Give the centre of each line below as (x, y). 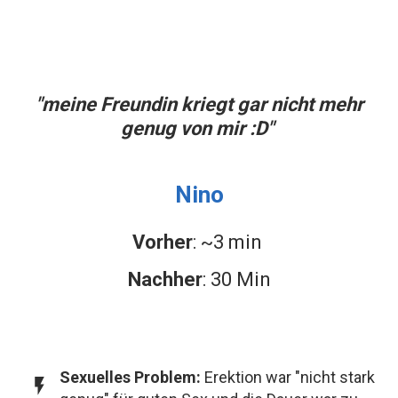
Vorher (162, 243)
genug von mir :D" (199, 129)
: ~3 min (229, 243)
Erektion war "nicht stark (288, 378)
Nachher (165, 280)
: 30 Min (236, 280)
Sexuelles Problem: (130, 378)
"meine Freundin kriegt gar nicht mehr (199, 105)
